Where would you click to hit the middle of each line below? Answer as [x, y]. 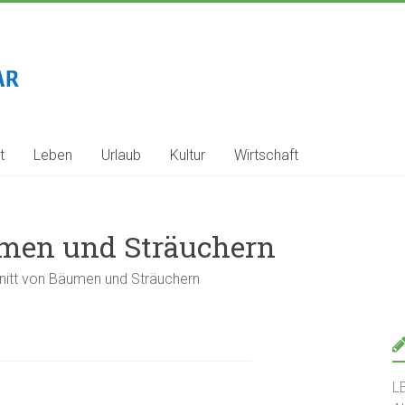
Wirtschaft [266, 155]
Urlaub [121, 155]
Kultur [188, 155]
